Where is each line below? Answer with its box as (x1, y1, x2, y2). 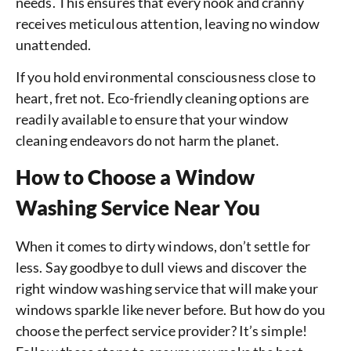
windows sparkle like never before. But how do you (16, 301, 325, 319)
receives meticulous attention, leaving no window (16, 14, 320, 32)
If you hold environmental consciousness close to (16, 68, 316, 86)
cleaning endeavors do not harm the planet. (16, 132, 280, 150)
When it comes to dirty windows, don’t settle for (16, 237, 310, 255)
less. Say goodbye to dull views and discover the (16, 259, 306, 277)
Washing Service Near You (16, 195, 261, 221)
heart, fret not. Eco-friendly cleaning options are (16, 89, 309, 107)
